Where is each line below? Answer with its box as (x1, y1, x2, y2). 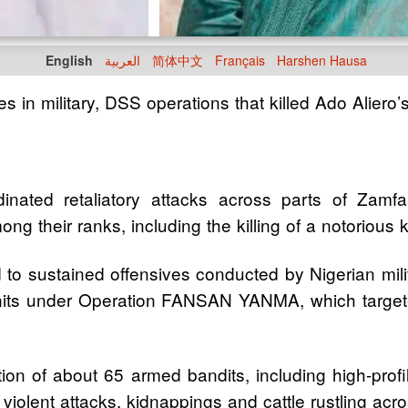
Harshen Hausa (277, 51, 367, 69)
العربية (105, 51, 140, 69)
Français (215, 51, 265, 69)
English (46, 51, 93, 69)
